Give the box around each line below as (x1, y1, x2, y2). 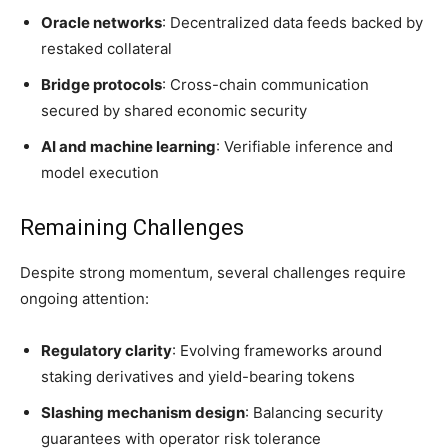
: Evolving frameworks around (172, 341, 382, 360)
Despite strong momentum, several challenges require (20, 263, 406, 282)
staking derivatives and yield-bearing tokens (41, 367, 355, 386)
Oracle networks (41, 13, 162, 32)
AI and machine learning (41, 137, 216, 156)
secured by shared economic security (41, 101, 307, 120)
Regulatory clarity (41, 341, 172, 360)
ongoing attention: (20, 289, 149, 308)
